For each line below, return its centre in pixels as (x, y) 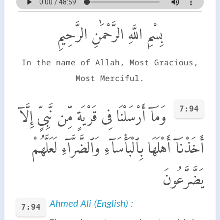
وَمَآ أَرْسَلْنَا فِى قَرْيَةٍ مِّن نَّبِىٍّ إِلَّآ (93, 116)
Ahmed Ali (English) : (91, 204)
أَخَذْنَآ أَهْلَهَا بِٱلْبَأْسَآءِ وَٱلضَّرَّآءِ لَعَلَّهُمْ (118, 147)
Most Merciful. (110, 78)
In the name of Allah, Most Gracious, (110, 62)
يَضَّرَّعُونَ (183, 179)
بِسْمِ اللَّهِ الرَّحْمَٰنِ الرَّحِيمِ (110, 34)
